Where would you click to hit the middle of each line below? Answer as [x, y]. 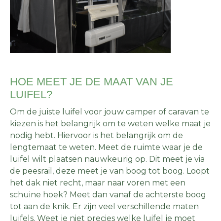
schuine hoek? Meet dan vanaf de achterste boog [108, 194]
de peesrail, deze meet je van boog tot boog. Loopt [110, 171]
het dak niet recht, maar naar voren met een [98, 183]
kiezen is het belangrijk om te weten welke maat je [110, 123]
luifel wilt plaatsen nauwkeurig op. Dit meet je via [107, 159]
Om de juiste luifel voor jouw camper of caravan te [110, 111]
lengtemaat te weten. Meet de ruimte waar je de [106, 147]
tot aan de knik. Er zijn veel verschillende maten [104, 206]
